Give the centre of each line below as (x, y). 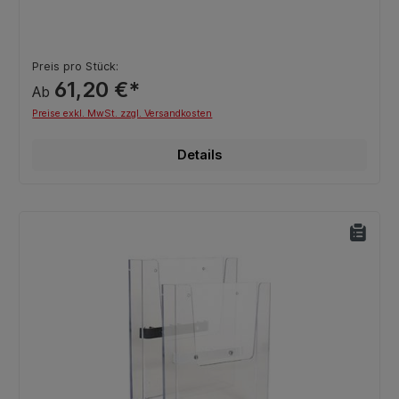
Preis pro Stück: (76, 66)
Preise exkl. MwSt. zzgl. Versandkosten (122, 113)
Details (199, 154)
